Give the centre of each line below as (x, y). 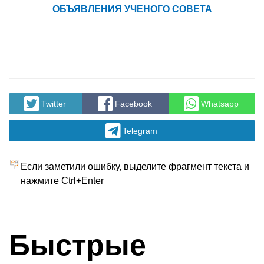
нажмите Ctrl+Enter (62, 180)
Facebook (133, 103)
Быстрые (77, 245)
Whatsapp (220, 103)
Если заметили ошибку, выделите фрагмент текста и (135, 166)
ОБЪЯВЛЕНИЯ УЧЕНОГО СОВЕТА (132, 9)
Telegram (140, 131)
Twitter (53, 103)
